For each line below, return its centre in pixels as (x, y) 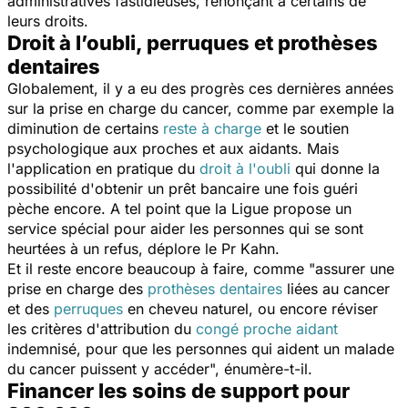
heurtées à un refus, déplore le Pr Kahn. (143, 248)
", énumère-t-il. (261, 368)
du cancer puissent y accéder (108, 368)
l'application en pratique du (103, 168)
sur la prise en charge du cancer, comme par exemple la (201, 108)
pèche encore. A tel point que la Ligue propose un (179, 208)
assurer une (355, 268)
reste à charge (212, 128)
